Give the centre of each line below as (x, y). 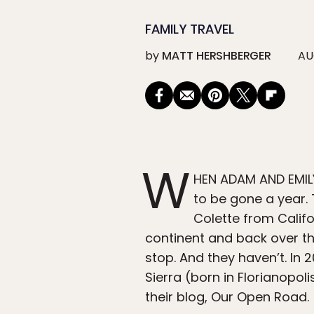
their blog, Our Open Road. (227, 297)
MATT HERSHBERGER (216, 56)
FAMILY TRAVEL (190, 29)
